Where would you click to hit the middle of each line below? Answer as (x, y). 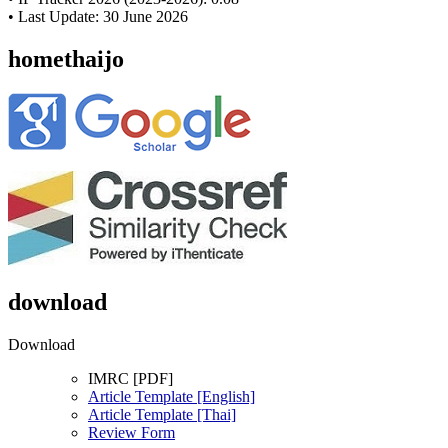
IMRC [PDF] (130, 379)
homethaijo (66, 59)
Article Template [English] (171, 397)
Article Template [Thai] (162, 415)
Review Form (131, 433)
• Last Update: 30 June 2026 (98, 17)
